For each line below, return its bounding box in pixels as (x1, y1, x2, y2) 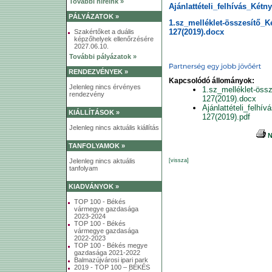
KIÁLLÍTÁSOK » (69, 109, 120, 116)
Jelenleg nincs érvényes (69, 83, 141, 90)
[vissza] (169, 157, 189, 164)
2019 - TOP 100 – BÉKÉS (74, 263, 150, 271)
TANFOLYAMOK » (69, 142, 125, 149)
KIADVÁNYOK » (69, 183, 119, 190)
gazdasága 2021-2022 (74, 249, 140, 256)
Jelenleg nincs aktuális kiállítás (69, 124, 159, 131)
